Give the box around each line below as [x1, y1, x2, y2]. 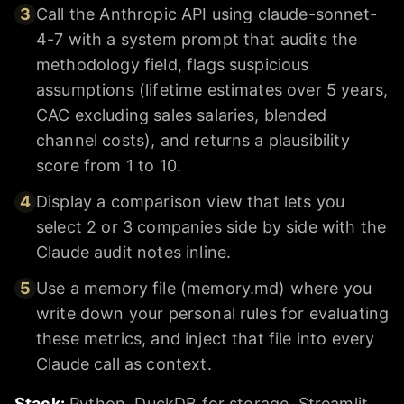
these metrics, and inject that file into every [36, 329, 375, 349]
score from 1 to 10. [36, 156, 182, 176]
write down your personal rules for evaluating [36, 304, 390, 324]
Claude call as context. [36, 354, 212, 374]
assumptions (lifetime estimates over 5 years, [36, 80, 389, 100]
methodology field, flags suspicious [36, 55, 309, 75]
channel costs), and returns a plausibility [36, 131, 350, 151]
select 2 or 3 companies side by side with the [36, 217, 387, 237]
